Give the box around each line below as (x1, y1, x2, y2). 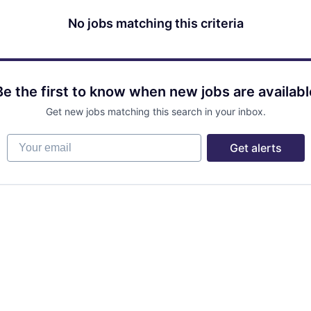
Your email (6, 133, 62, 147)
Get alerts (229, 140, 282, 155)
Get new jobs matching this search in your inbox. (45, 105, 266, 117)
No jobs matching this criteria (67, 15, 244, 31)
